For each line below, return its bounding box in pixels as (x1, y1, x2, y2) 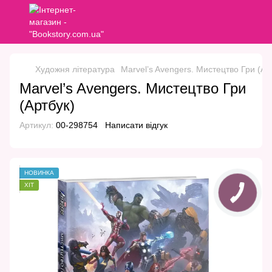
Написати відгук (105, 120, 168, 130)
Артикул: (19, 120, 53, 130)
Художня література (35, 64, 115, 74)
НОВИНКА (24, 169, 54, 176)
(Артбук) (19, 97, 75, 114)
